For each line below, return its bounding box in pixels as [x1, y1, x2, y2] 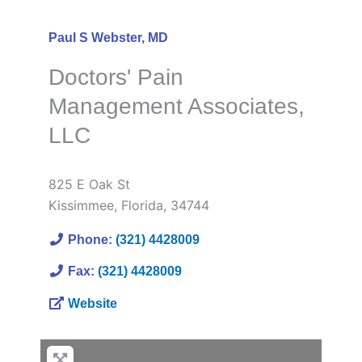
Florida [121, 197, 163, 214]
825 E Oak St [48, 176, 130, 193]
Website [68, 296, 117, 310]
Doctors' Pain [48, 64, 183, 90]
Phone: [68, 233, 116, 247]
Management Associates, [48, 93, 305, 119]
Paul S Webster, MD [48, 30, 168, 44]
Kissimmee [48, 197, 114, 214]
